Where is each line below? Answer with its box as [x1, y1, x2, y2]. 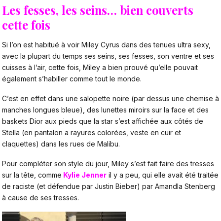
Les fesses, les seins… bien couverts [2, 1, 193, 18]
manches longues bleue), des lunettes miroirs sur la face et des [2, 106, 209, 114]
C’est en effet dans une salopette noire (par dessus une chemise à [2, 94, 219, 103]
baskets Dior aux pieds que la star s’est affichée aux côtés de [2, 117, 203, 125]
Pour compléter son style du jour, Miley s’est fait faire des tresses [2, 159, 214, 168]
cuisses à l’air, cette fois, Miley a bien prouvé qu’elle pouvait [2, 63, 198, 72]
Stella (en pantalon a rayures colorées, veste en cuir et [2, 128, 181, 137]
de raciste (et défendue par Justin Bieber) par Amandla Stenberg [2, 182, 215, 190]
